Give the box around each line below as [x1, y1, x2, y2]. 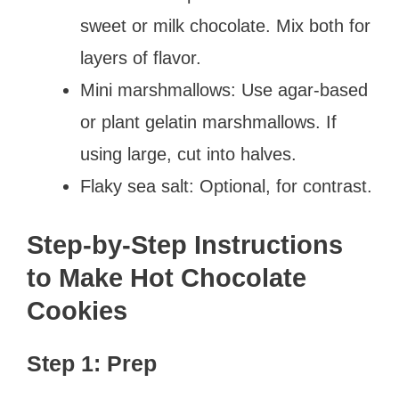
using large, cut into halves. [80, 143, 297, 164]
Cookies [27, 296, 127, 325]
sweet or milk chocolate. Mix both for [80, 15, 370, 36]
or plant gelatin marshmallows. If [80, 111, 337, 132]
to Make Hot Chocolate [27, 263, 306, 292]
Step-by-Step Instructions [27, 230, 343, 259]
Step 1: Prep [27, 350, 157, 376]
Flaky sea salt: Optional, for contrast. [80, 175, 372, 196]
